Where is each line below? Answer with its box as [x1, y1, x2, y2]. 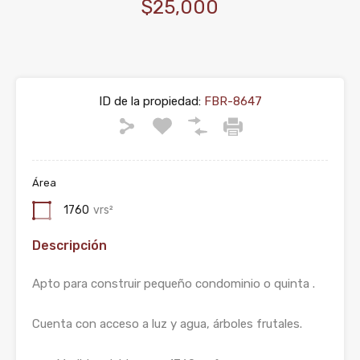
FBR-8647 [200, 94, 262, 108]
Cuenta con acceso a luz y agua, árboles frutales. [32, 317, 302, 331]
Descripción [32, 238, 107, 253]
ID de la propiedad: [98, 94, 201, 108]
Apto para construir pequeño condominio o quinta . [32, 276, 315, 291]
